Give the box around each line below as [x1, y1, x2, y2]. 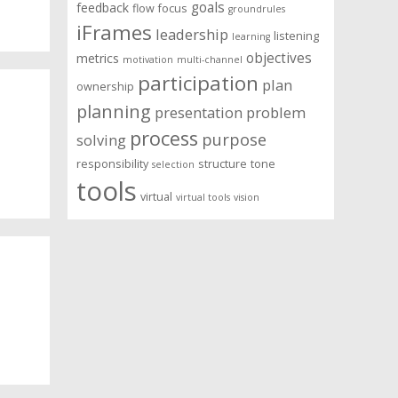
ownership [76, 79, 134, 95]
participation [138, 69, 259, 98]
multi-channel [177, 53, 243, 67]
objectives [246, 49, 312, 68]
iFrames [76, 19, 152, 47]
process [130, 125, 198, 152]
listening [274, 28, 319, 44]
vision [234, 191, 259, 204]
